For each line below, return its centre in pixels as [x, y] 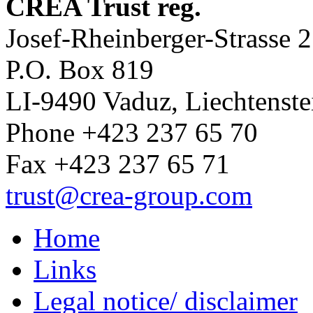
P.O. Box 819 [80, 69]
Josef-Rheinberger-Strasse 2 [159, 38]
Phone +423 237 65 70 [132, 132]
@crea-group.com [153, 195]
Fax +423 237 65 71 [118, 163]
